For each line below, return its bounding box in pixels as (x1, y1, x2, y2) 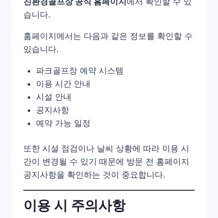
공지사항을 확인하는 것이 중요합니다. (23, 170, 165, 180)
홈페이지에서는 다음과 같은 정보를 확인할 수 (23, 31, 193, 41)
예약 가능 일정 (36, 118, 91, 128)
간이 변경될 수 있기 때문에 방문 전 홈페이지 (23, 157, 189, 167)
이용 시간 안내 (36, 78, 91, 89)
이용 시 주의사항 (23, 197, 126, 214)
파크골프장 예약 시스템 (36, 65, 124, 75)
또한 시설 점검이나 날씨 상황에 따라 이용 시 (23, 144, 189, 154)
